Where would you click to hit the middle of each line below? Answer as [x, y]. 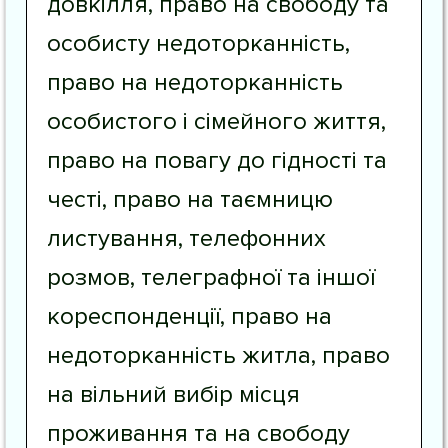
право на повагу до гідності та [217, 160]
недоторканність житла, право [218, 355]
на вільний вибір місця [173, 394]
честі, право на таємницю [190, 199]
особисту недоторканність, [198, 43]
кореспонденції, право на [189, 316]
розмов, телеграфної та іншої [211, 277]
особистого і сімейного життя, [216, 121]
